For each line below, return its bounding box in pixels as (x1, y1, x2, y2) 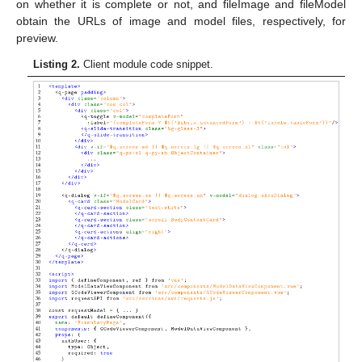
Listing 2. (33, 57, 81, 70)
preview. (16, 31, 58, 44)
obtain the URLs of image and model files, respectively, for (16, 14, 346, 27)
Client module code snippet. (80, 57, 214, 70)
